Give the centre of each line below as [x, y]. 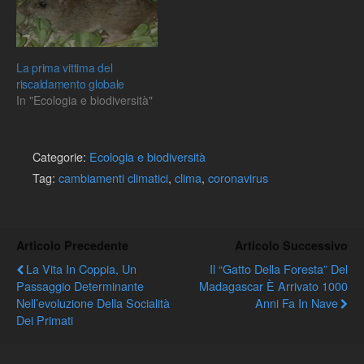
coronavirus [238, 177]
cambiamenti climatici [113, 177]
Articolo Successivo [291, 245]
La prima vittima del [65, 67]
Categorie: [61, 156]
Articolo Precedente [72, 245]
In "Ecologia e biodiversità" [84, 100]
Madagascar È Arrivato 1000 [273, 285]
